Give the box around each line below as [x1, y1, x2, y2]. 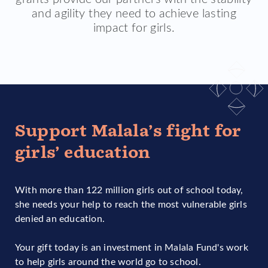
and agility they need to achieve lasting [31, 4, 236, 20]
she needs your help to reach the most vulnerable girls [15, 197, 247, 210]
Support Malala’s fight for [15, 119, 242, 142]
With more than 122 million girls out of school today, [15, 182, 243, 196]
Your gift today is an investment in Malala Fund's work [15, 240, 248, 253]
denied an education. [15, 211, 105, 224]
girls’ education [15, 141, 151, 164]
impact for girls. [93, 19, 175, 35]
